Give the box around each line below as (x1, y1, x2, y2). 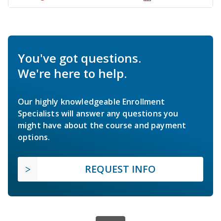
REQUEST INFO (85, 162, 156, 176)
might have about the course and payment (18, 120, 186, 131)
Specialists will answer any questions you (18, 108, 179, 119)
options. (18, 132, 50, 143)
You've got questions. (18, 50, 141, 67)
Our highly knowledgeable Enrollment (18, 96, 165, 108)
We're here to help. (18, 65, 127, 82)
